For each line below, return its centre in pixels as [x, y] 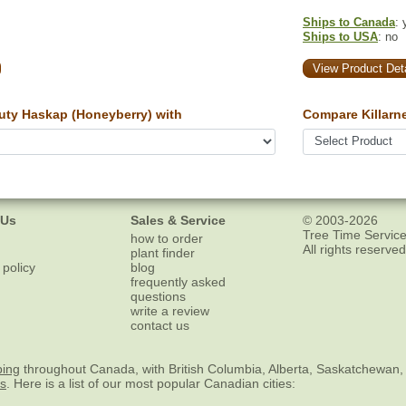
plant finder [163, 253]
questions [158, 297]
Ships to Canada [349, 22]
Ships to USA [340, 37]
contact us [160, 326]
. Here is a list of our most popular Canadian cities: [151, 384]
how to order [167, 239]
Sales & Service [178, 220]
